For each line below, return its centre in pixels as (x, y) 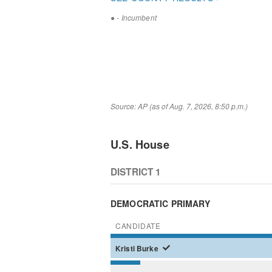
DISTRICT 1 (136, 172)
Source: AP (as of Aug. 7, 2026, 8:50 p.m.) (179, 106)
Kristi (126, 248)
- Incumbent (136, 17)
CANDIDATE (138, 225)
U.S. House (140, 144)
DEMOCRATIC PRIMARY (161, 203)
